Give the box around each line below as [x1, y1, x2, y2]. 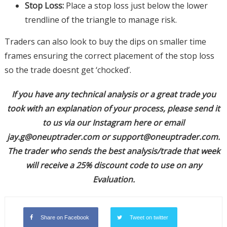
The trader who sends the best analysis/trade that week [7, 145, 220, 157]
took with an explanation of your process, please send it [7, 103, 220, 115]
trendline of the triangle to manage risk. [24, 14, 177, 26]
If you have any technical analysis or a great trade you [11, 89, 216, 100]
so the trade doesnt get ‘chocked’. [4, 64, 131, 76]
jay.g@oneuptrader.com [7, 131, 99, 143]
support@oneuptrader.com [112, 131, 218, 143]
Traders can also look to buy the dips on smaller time [4, 36, 206, 48]
